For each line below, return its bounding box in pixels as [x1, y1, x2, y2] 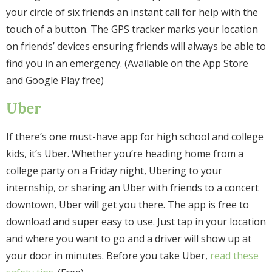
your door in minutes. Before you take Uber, [6, 249, 210, 263]
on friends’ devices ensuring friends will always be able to [6, 39, 266, 53]
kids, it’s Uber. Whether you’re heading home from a [6, 147, 243, 161]
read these [210, 249, 259, 263]
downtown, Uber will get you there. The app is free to [6, 198, 249, 212]
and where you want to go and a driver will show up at [6, 232, 251, 246]
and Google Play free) [6, 73, 104, 87]
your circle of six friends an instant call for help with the [6, 5, 258, 19]
